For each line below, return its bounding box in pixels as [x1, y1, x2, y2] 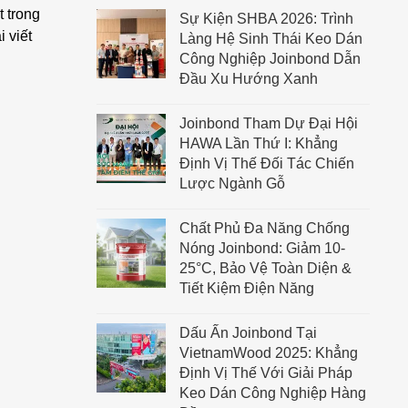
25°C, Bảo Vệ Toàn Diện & [179, 260, 352, 276]
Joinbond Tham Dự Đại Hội [179, 116, 358, 131]
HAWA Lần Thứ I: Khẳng [179, 136, 338, 151]
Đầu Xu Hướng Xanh [179, 71, 318, 87]
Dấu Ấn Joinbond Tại [179, 325, 317, 341]
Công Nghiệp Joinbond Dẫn [179, 51, 361, 66]
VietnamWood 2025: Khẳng [179, 345, 358, 361]
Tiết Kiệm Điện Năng [179, 280, 314, 296]
